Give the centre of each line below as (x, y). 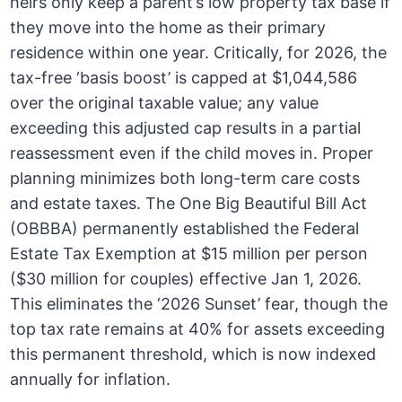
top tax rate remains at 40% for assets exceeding (198, 329)
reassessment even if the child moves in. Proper (192, 153)
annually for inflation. (91, 380)
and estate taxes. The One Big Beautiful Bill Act (189, 204)
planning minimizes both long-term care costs (185, 179)
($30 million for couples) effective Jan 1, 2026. (186, 279)
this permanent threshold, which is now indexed (193, 354)
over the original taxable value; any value (165, 103)
